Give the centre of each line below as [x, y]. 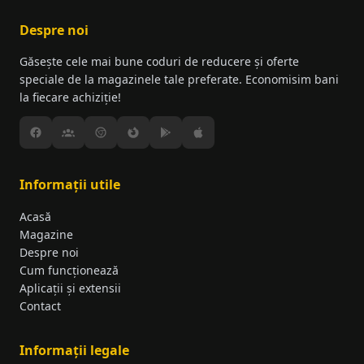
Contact [40, 306]
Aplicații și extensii [70, 288]
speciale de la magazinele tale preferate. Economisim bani [179, 79]
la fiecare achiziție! [70, 97]
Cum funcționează [69, 270]
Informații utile [70, 184]
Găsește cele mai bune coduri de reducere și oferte [159, 61]
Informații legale [74, 350]
